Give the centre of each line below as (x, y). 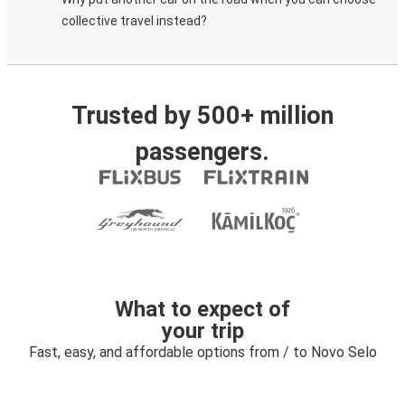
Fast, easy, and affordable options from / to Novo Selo (202, 352)
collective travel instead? (134, 21)
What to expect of (202, 309)
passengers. (202, 152)
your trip (202, 331)
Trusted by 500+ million (202, 116)
